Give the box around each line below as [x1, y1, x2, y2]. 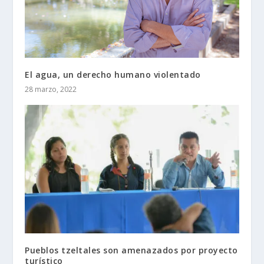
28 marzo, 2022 [25, 84, 77, 95]
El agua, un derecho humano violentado [25, 69, 201, 81]
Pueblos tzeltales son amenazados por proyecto [25, 245, 238, 256]
